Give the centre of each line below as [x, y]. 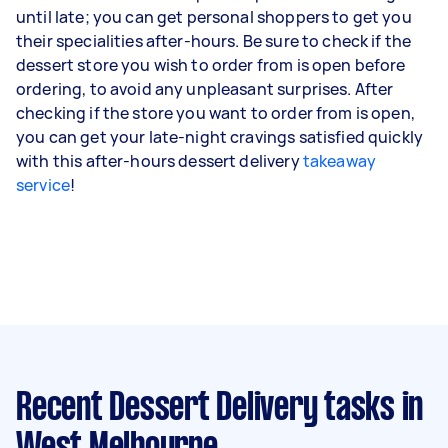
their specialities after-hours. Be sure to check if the [214, 40]
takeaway [339, 160]
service [43, 184]
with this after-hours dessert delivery [159, 160]
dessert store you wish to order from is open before [211, 64]
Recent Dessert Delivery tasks [205, 408]
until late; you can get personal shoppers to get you [214, 16]
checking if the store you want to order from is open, [215, 112]
